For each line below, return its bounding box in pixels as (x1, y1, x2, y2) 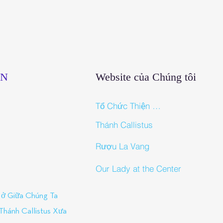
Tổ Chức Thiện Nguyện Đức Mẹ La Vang (152, 101, 161, 111)
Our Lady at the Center (96, 163, 181, 174)
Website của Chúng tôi (96, 71, 196, 83)
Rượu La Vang (96, 141, 149, 151)
